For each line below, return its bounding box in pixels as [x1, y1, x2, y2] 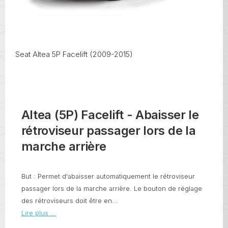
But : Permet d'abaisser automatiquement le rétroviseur [21, 172, 195, 180]
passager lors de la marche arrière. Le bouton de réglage [21, 184, 202, 192]
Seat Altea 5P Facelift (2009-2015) [15, 49, 133, 60]
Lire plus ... [21, 209, 56, 217]
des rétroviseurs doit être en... [21, 196, 118, 205]
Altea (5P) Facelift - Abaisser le [21, 107, 199, 122]
